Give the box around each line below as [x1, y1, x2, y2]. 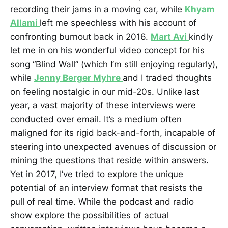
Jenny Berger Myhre [34, 72, 123, 83]
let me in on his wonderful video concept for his [10, 45, 205, 55]
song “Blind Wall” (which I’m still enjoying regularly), [10, 59, 218, 69]
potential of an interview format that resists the [10, 182, 203, 193]
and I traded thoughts [123, 72, 212, 83]
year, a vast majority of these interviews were [10, 100, 196, 110]
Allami [10, 17, 40, 28]
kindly [189, 31, 213, 42]
